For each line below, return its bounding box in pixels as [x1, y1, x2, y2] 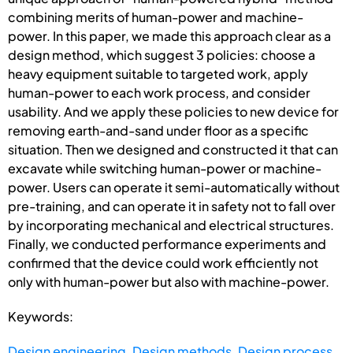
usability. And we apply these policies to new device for [8, 102, 339, 120]
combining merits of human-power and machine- [8, 8, 303, 25]
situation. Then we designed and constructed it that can [8, 140, 338, 158]
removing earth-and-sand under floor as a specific [8, 121, 309, 139]
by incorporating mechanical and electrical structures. [8, 216, 334, 233]
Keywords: [8, 307, 73, 325]
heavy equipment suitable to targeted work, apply [8, 65, 308, 82]
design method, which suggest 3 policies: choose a [8, 46, 315, 63]
